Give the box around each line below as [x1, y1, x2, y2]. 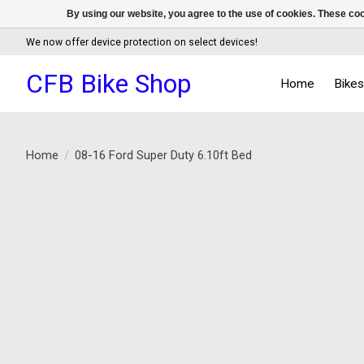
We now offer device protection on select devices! [26, 36, 258, 48]
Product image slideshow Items [109, 201, 311, 218]
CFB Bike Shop [26, 67, 191, 99]
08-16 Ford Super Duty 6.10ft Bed [74, 147, 252, 162]
